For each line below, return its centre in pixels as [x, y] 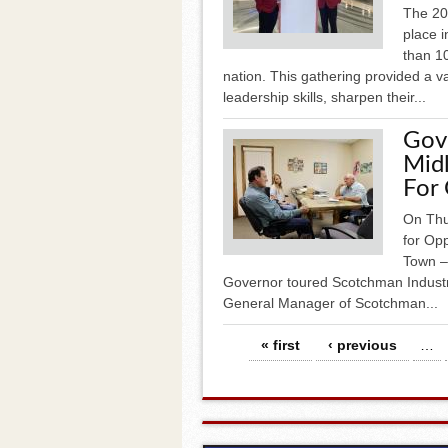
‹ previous [362, 344]
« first [280, 344]
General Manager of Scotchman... [330, 302]
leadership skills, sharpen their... [324, 96]
